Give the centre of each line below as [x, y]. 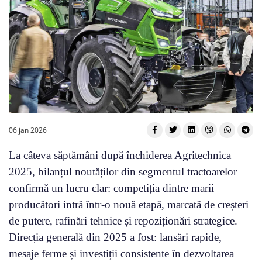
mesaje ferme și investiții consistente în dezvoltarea [121, 253]
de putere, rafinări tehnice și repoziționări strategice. [123, 220]
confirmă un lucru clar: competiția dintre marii [111, 188]
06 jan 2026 [28, 130]
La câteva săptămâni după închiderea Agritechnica [120, 155]
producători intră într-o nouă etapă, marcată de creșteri [129, 204]
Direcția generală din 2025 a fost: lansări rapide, [115, 237]
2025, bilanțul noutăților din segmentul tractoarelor [123, 171]
